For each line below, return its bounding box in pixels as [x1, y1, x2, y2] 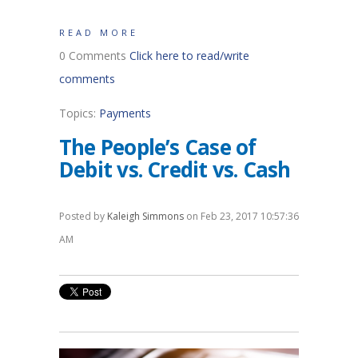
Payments [99, 105, 151, 121]
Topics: [59, 105, 99, 121]
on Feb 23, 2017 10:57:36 [184, 209, 299, 223]
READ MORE [59, 26, 138, 38]
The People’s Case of [59, 132, 257, 161]
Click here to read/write [129, 47, 249, 63]
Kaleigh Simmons [107, 209, 184, 223]
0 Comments [59, 47, 129, 63]
